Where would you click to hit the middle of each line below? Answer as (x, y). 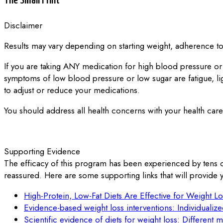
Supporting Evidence (42, 151)
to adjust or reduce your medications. (72, 90)
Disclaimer (23, 25)
